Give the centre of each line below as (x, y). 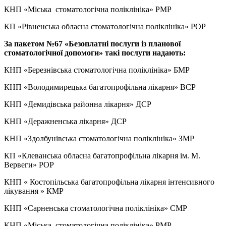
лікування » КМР (34, 191)
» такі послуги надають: (142, 53)
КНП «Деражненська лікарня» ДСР (65, 122)
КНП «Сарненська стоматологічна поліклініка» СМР (96, 208)
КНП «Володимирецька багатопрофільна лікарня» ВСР (100, 87)
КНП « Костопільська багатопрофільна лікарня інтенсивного (109, 182)
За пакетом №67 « (36, 44)
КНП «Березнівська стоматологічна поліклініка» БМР (97, 70)
